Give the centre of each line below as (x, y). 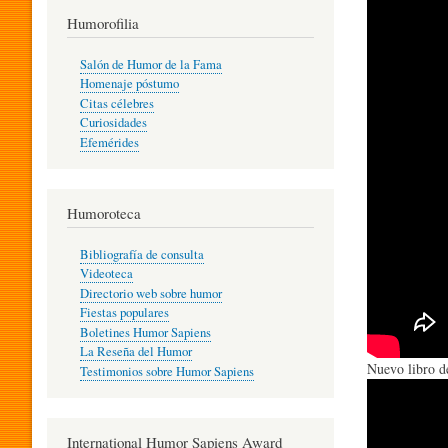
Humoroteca (104, 213)
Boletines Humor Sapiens (145, 332)
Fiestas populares (124, 313)
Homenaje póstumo (129, 84)
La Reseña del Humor (135, 352)
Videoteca (106, 274)
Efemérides (109, 142)
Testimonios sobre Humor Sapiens (166, 371)
